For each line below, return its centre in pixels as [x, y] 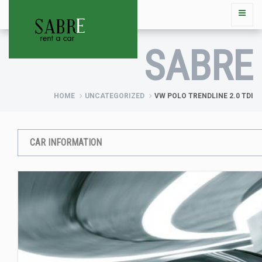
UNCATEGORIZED [115, 96]
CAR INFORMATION [66, 142]
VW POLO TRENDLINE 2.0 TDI [204, 96]
